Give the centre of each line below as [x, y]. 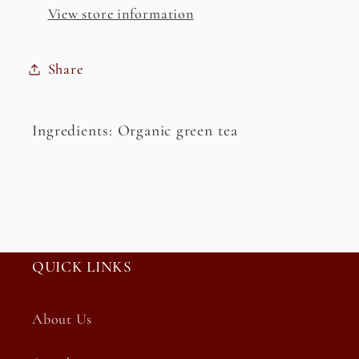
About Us [63, 319]
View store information [121, 14]
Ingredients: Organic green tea [135, 130]
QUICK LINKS [82, 267]
